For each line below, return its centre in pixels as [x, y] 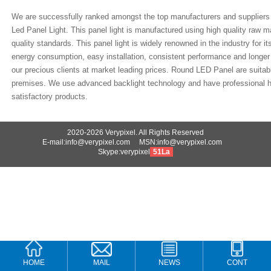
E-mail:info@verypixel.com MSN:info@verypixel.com [135, 142]
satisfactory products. [50, 97]
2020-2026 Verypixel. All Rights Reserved [135, 133]
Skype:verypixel [124, 152]
